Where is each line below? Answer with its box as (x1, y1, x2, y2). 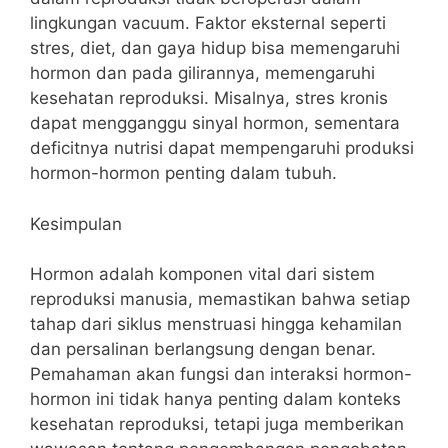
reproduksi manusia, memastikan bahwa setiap (30, 289, 410, 309)
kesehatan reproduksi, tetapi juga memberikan (30, 414, 404, 434)
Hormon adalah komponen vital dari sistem (30, 264, 375, 284)
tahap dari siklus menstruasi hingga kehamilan (30, 314, 402, 334)
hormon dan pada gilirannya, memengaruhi (30, 63, 375, 83)
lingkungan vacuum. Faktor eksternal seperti (30, 13, 386, 33)
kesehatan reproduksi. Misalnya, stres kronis (30, 88, 388, 108)
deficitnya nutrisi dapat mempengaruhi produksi (30, 138, 414, 158)
